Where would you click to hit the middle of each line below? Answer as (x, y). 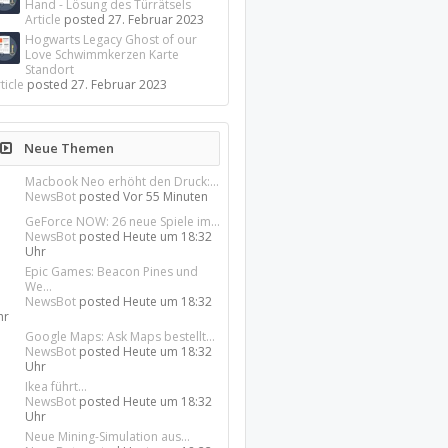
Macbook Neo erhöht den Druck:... (122, 181)
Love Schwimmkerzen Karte (102, 54)
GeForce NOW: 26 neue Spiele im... (123, 221)
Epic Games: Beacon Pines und (112, 271)
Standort (50, 69)
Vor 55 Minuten (166, 196)
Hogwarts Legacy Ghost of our (111, 39)
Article (43, 19)
